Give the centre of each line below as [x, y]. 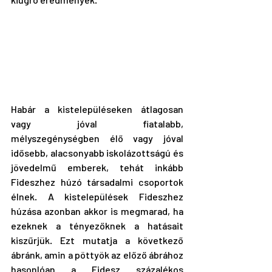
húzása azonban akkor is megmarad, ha [97, 211]
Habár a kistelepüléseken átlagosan [97, 109]
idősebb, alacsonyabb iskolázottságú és [97, 153]
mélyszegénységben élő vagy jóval [97, 138]
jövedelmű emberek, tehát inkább [97, 168]
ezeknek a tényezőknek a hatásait [97, 226]
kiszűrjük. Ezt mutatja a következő [97, 240]
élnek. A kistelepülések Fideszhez [97, 197]
